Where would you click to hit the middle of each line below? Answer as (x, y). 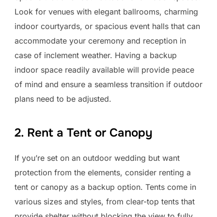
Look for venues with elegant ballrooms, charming (106, 12)
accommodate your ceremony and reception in (100, 41)
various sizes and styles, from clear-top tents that (105, 201)
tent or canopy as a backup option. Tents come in (105, 187)
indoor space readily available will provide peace (104, 70)
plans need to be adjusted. (63, 99)
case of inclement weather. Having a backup (96, 55)
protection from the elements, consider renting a (103, 172)
